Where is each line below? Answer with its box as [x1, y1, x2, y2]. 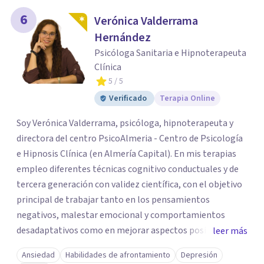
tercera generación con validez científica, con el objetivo [16, 178, 242, 191]
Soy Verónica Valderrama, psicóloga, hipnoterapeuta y [16, 117, 233, 130]
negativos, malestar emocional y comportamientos [16, 209, 225, 222]
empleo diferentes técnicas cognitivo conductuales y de [16, 163, 239, 176]
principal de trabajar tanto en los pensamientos [16, 193, 210, 206]
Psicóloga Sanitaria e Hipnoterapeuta [94, 47, 246, 60]
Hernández [94, 29, 151, 46]
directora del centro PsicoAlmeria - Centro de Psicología [16, 132, 243, 145]
